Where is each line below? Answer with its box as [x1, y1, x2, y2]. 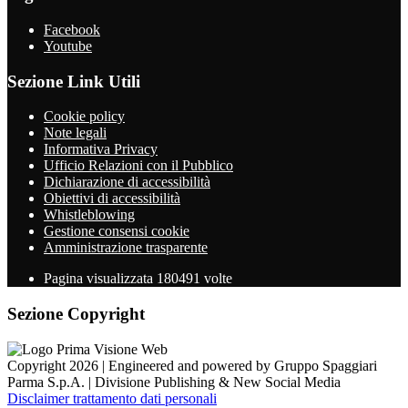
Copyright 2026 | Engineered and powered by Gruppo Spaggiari [7, 357, 377, 373]
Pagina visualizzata [44, 270, 157, 287]
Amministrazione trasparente [44, 240, 208, 256]
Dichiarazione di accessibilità [44, 174, 210, 190]
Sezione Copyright [7, 303, 145, 323]
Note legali [44, 125, 107, 141]
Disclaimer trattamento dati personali [7, 390, 217, 406]
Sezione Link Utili [7, 71, 140, 91]
